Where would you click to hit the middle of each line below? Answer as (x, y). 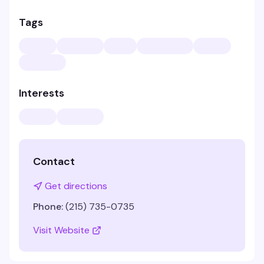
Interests (42, 93)
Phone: (48, 207)
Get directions (76, 186)
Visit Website (61, 230)
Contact (54, 161)
